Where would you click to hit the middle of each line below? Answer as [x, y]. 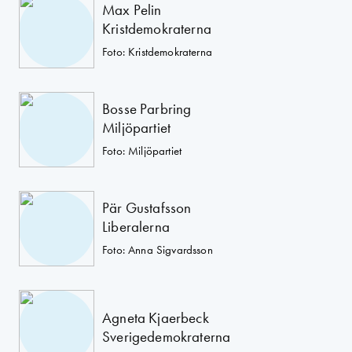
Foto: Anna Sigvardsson [158, 249]
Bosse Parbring [147, 108]
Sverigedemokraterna [167, 337]
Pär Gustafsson [147, 207]
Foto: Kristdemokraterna [157, 51]
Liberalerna [136, 226]
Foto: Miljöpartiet [142, 150]
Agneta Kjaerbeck [156, 318]
